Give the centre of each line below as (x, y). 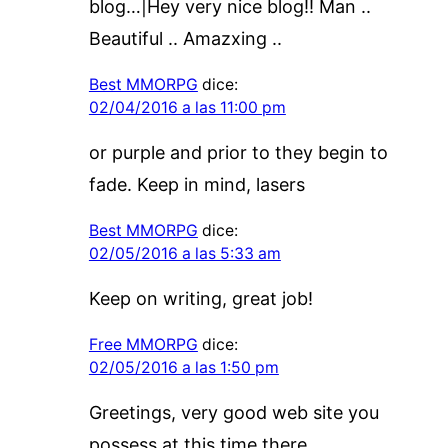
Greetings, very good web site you (233, 412)
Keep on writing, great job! (200, 298)
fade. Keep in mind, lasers (196, 184)
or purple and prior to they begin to (238, 152)
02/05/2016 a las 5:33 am (184, 253)
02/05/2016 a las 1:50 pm (183, 367)
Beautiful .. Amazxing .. (185, 38)
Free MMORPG (143, 344)
